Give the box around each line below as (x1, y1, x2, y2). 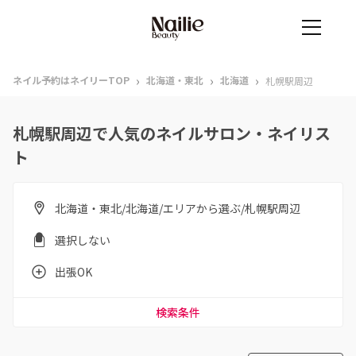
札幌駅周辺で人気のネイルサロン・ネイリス (13, 122, 331, 145)
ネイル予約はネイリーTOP (13, 73, 130, 87)
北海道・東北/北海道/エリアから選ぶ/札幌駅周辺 (55, 200, 300, 216)
